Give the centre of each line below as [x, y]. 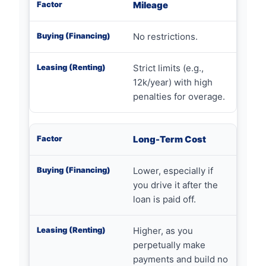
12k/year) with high [173, 82]
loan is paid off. [164, 199]
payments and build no [180, 259]
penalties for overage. [179, 96]
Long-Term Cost [170, 139]
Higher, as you [163, 231]
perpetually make [169, 245]
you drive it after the [175, 185]
